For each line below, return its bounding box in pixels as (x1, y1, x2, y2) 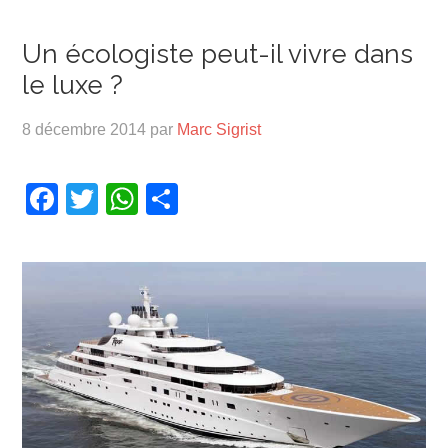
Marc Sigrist (177, 121, 262, 138)
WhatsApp (138, 181, 287, 217)
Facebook (58, 181, 201, 217)
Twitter (98, 181, 194, 217)
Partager (178, 181, 303, 217)
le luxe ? (22, 70, 124, 100)
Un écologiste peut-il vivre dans (22, 39, 414, 69)
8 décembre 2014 (22, 121, 147, 138)
